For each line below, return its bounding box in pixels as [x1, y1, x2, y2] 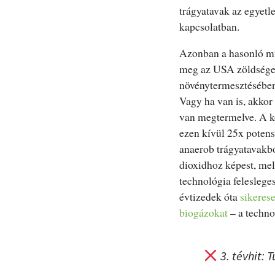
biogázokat [179, 205, 228, 220]
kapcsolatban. [179, 18, 239, 34]
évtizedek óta [179, 189, 240, 204]
